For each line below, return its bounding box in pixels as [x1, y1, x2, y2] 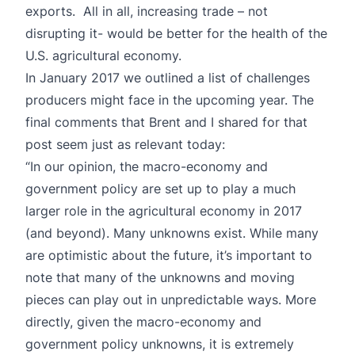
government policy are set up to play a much [25, 180, 296, 197]
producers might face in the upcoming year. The [25, 91, 314, 108]
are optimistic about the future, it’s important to [25, 246, 312, 263]
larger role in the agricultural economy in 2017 [25, 202, 302, 219]
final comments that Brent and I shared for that [25, 113, 307, 130]
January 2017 [40, 69, 120, 86]
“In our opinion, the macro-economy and [25, 158, 268, 174]
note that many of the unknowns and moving [25, 269, 295, 285]
